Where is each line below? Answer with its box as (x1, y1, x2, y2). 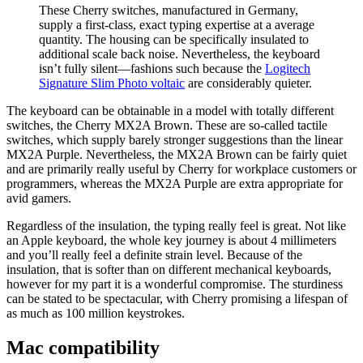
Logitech (265, 61, 310, 75)
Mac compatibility (6, 336, 160, 358)
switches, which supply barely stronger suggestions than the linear (6, 132, 343, 147)
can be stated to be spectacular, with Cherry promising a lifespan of (6, 291, 348, 305)
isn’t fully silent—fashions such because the (39, 61, 265, 75)
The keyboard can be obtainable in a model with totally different (6, 103, 334, 117)
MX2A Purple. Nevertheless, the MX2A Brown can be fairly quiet (6, 147, 347, 161)
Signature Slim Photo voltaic (39, 75, 185, 90)
